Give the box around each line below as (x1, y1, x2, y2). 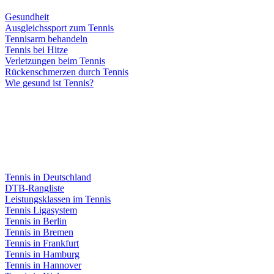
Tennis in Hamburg (5, 249, 80, 259)
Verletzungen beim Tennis (5, 56, 105, 66)
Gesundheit (5, 12, 49, 22)
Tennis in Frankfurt (5, 238, 79, 248)
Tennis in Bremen (5, 227, 73, 237)
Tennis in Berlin (5, 216, 67, 226)
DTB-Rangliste (5, 183, 64, 193)
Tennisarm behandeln (5, 34, 87, 44)
